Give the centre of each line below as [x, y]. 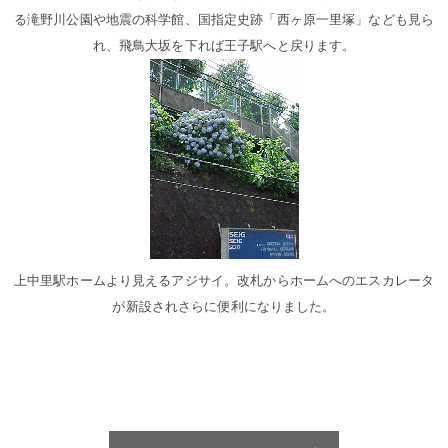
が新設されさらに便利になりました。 [224, 307]
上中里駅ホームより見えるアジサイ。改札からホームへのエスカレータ [224, 281]
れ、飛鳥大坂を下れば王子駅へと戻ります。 [224, 46]
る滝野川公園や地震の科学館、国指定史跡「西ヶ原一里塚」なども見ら [224, 20]
